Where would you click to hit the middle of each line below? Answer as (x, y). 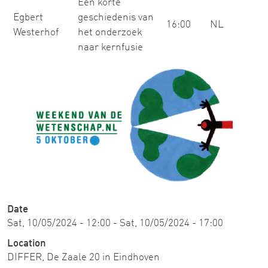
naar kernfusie (110, 48)
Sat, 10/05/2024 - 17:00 (171, 224)
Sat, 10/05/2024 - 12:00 (59, 224)
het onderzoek (110, 33)
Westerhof (36, 33)
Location (27, 244)
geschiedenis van (116, 18)
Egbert (28, 18)
